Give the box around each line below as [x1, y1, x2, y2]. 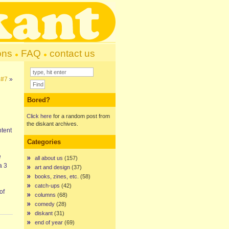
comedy [35, 201, 55, 207]
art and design [35, 164, 70, 170]
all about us [35, 155, 63, 161]
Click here [27, 113, 52, 119]
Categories [27, 138, 61, 146]
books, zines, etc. [35, 173, 79, 179]
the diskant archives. [27, 121, 78, 127]
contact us [49, 48, 95, 59]
